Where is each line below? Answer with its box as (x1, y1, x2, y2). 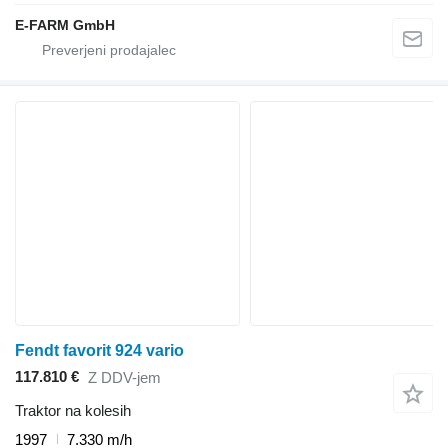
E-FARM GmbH (15, 16, 115, 33)
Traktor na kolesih (15, 401, 131, 419)
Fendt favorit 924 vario (15, 341, 184, 359)
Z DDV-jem (88, 369, 161, 387)
